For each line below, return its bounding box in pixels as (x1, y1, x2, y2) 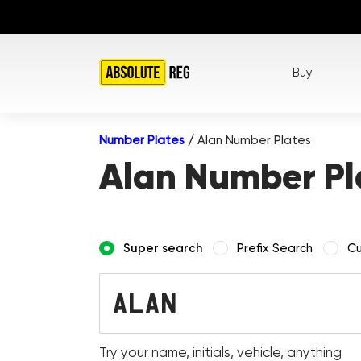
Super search (123, 240, 203, 255)
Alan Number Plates (194, 132, 312, 147)
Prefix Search (237, 240, 313, 255)
